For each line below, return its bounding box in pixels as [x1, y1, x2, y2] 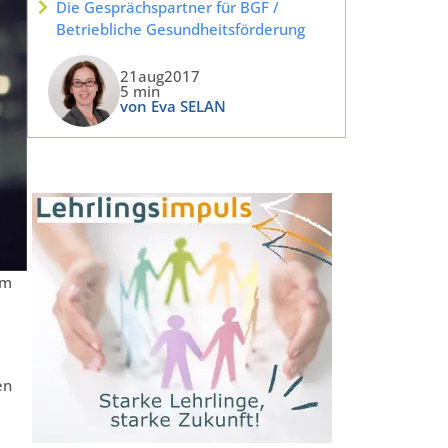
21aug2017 [119, 65, 200, 86]
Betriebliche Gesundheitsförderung [55, 19, 305, 40]
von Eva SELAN [119, 95, 226, 116]
